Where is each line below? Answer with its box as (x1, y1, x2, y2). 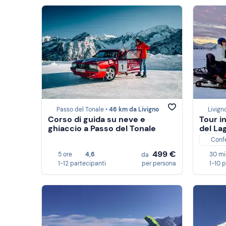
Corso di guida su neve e (48, 114, 145, 125)
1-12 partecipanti (58, 159, 106, 167)
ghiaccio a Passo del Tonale (48, 123, 156, 134)
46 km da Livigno (109, 105, 159, 114)
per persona (142, 159, 176, 167)
